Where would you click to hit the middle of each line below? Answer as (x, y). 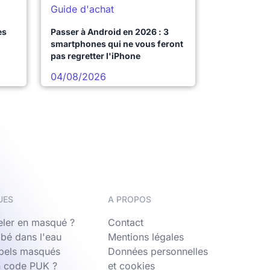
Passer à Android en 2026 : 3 (110, 32)
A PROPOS (130, 199)
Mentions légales (146, 237)
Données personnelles (158, 252)
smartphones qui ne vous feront (117, 44)
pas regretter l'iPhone (96, 56)
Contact (126, 223)
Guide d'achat (82, 9)
